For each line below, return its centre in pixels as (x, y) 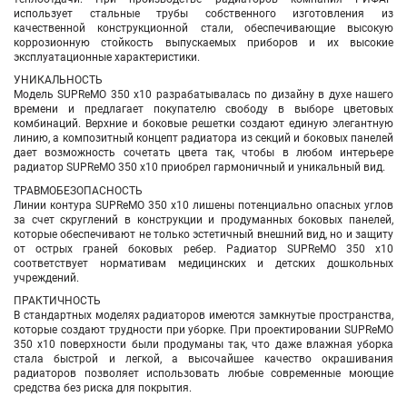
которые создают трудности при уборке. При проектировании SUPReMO (203, 330)
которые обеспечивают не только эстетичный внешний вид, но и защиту (203, 234)
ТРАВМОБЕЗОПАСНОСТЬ (78, 190)
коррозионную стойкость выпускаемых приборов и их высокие (203, 42)
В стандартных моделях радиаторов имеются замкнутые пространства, (203, 316)
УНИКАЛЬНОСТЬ (58, 80)
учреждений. (46, 278)
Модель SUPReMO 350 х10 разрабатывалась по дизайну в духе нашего (203, 95)
